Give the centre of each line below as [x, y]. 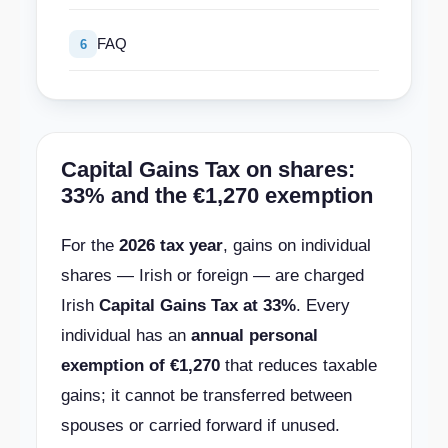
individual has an [126, 335]
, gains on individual [297, 245]
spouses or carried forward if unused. [200, 425]
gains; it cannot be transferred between [206, 395]
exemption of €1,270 [140, 365]
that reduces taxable [298, 365]
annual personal [254, 335]
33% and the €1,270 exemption [217, 195]
